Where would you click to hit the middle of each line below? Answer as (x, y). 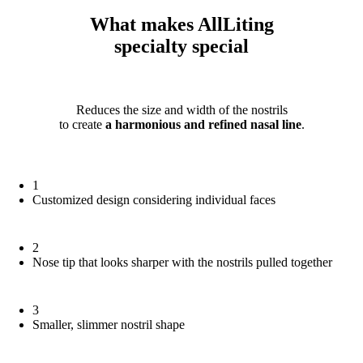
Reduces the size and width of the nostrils (181, 110)
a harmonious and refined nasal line (203, 125)
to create (82, 125)
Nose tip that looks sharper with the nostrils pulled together (182, 263)
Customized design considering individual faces (154, 200)
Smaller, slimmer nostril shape (109, 325)
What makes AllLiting (181, 25)
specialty (153, 47)
